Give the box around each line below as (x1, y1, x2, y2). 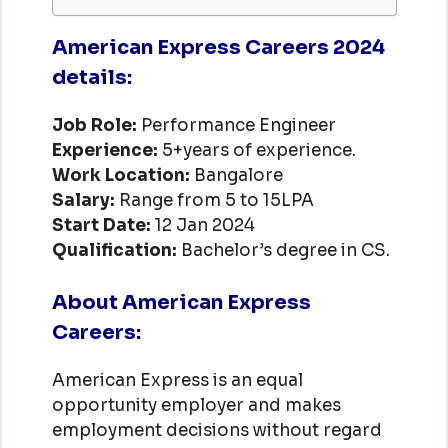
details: (51, 64, 132, 90)
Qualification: (51, 239, 181, 261)
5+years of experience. (157, 139, 356, 161)
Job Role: (51, 114, 137, 136)
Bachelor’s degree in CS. (180, 239, 390, 261)
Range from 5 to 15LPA (118, 189, 314, 211)
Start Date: (51, 214, 155, 236)
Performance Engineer (136, 114, 336, 136)
